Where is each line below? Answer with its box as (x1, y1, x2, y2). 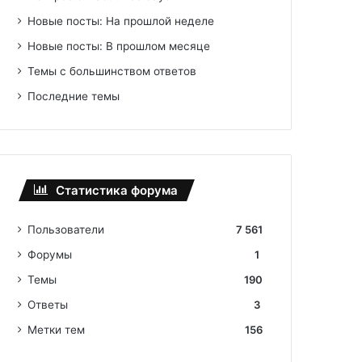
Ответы (27, 297, 69, 311)
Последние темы (27, 89, 120, 103)
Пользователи (27, 222, 105, 236)
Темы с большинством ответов (27, 64, 197, 78)
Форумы (27, 247, 73, 261)
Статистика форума (56, 182, 179, 198)
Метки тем (27, 322, 86, 336)
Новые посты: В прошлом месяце (27, 39, 211, 53)
